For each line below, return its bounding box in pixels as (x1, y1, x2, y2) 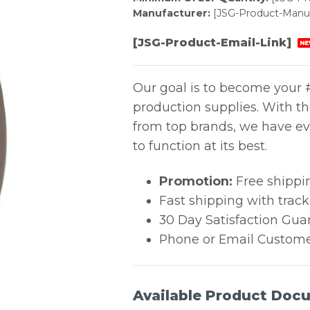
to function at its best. (132, 138, 267, 154)
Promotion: (158, 174, 232, 189)
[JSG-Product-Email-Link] (132, 35, 295, 49)
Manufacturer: (132, 7, 210, 20)
